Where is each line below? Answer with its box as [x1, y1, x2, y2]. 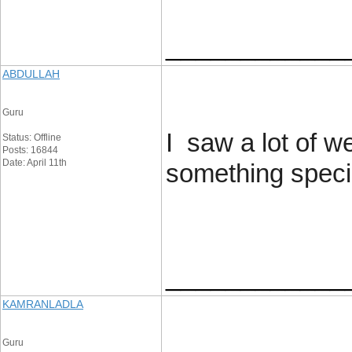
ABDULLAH [2, 68, 60, 80]
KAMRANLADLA [2, 298, 83, 310]
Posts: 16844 [2, 145, 58, 156]
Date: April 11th [2, 157, 67, 168]
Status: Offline [2, 132, 61, 143]
